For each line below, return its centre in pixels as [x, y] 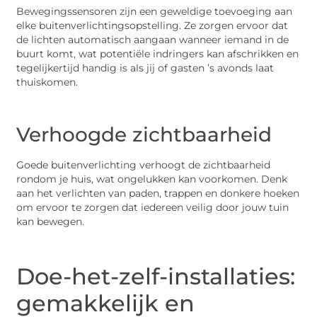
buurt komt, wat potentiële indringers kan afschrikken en [158, 53]
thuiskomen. [47, 82]
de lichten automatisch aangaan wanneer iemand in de [153, 39]
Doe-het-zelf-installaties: [156, 277]
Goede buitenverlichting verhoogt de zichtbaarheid [144, 165]
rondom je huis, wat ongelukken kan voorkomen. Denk [152, 179]
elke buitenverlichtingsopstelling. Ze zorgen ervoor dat [152, 25]
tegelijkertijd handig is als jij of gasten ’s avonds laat [145, 68]
